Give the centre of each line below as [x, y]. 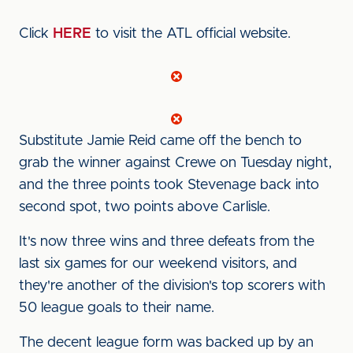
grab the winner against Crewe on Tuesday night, [175, 163]
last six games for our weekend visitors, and [158, 264]
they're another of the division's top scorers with [172, 286]
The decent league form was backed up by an [166, 343]
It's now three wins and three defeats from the [167, 242]
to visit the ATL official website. [191, 34]
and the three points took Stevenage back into [169, 185]
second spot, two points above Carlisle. [145, 207]
